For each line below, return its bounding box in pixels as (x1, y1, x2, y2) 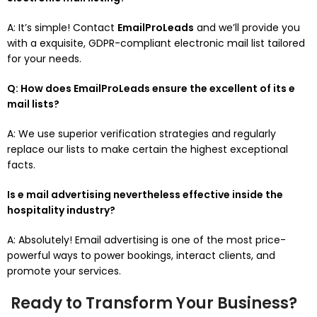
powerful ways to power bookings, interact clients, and (7, 248, 275, 263)
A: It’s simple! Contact (7, 21, 117, 35)
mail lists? (7, 97, 59, 111)
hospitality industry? (7, 203, 115, 217)
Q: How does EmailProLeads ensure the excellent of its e (7, 81, 295, 96)
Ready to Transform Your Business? (7, 292, 297, 314)
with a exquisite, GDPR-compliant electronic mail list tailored (7, 36, 305, 50)
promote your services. (7, 264, 121, 278)
